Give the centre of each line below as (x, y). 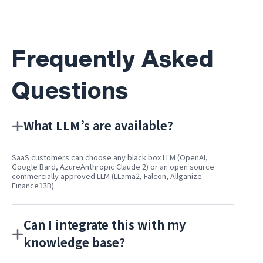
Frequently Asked (113, 58)
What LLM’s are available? (98, 126)
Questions (70, 90)
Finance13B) (33, 186)
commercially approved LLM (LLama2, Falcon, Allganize (107, 176)
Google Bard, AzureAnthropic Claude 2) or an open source (113, 167)
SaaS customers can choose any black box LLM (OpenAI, (110, 157)
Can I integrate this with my (104, 225)
